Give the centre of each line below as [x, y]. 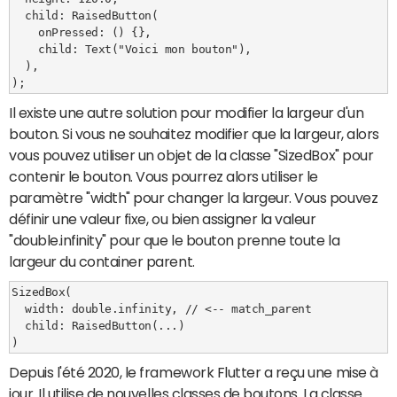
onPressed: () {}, [25, 32]
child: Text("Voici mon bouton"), [25, 49]
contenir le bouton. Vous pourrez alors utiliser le [163, 177]
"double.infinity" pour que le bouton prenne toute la [175, 241]
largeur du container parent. [102, 262]
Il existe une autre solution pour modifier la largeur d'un [187, 113]
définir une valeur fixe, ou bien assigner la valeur [163, 219]
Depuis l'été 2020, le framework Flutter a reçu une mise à [194, 373]
